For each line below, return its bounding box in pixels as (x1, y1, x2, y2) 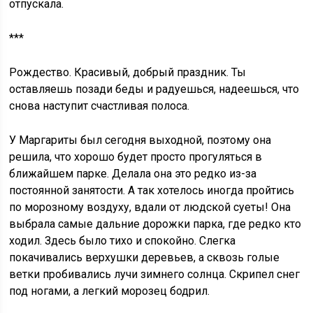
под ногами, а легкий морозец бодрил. (9, 284, 210, 298)
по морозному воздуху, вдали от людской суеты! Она (9, 201, 291, 214)
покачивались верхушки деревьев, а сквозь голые (9, 251, 280, 264)
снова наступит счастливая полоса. (9, 99, 190, 112)
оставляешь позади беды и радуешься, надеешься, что (9, 82, 300, 96)
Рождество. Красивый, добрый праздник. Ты (9, 66, 247, 79)
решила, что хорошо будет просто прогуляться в (9, 150, 263, 163)
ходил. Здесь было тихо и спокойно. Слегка (9, 234, 236, 247)
